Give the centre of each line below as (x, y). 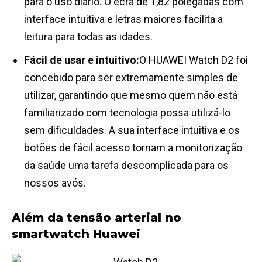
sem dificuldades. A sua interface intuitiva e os (132, 130)
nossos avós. (55, 183)
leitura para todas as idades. (88, 37)
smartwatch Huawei (76, 234)
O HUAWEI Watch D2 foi (194, 60)
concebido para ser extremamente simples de (131, 78)
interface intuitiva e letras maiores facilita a (123, 19)
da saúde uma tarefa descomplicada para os (126, 166)
